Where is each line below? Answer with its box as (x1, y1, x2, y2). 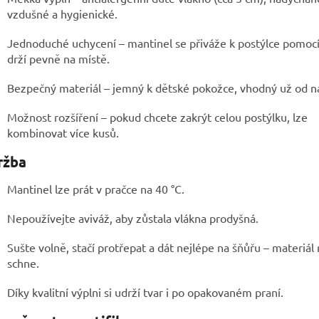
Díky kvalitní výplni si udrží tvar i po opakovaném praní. (7, 285, 283, 300)
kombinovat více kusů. (7, 125, 119, 140)
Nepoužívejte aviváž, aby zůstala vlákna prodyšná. (7, 211, 258, 226)
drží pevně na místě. (7, 51, 110, 66)
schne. (7, 256, 39, 271)
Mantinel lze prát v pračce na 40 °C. (7, 182, 184, 197)
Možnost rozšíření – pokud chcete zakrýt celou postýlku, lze (7, 109, 308, 124)
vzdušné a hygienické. (7, 6, 117, 21)
